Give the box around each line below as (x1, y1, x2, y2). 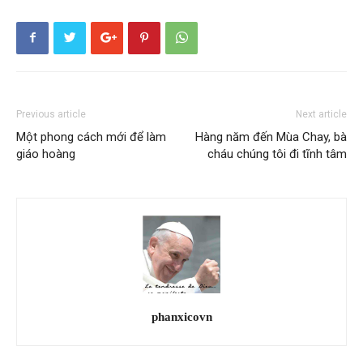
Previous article (16, 108, 86, 120)
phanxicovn (151, 310, 212, 323)
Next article (296, 108, 347, 120)
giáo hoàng (16, 146, 75, 161)
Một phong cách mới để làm (16, 129, 166, 144)
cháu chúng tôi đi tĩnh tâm (207, 146, 347, 161)
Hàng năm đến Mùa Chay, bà (195, 129, 347, 144)
